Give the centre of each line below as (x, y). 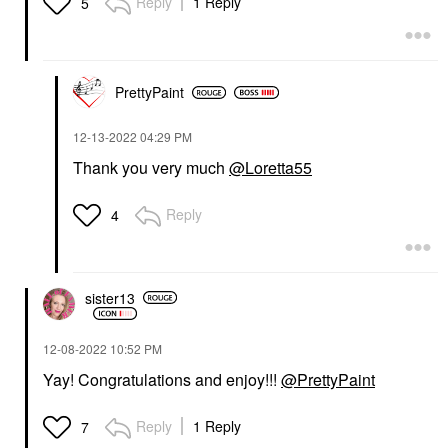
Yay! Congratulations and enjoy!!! (162, 380)
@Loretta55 (270, 168)
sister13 (110, 297)
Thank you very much (151, 168)
